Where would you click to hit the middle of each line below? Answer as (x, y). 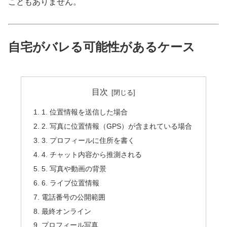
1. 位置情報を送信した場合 (85, 112)
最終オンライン (67, 211)
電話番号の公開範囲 (74, 197)
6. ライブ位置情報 (71, 183)
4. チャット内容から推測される (92, 155)
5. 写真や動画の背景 (74, 168)
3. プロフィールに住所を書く (88, 141)
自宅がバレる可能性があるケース (102, 47)
